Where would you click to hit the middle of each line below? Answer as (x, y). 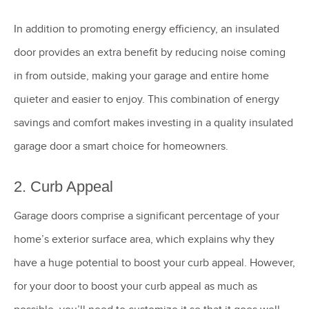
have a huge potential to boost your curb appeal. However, (154, 263)
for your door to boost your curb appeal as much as (136, 287)
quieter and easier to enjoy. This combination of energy (147, 99)
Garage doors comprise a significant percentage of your (147, 216)
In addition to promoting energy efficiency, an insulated (147, 29)
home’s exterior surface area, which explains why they (144, 240)
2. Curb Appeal (66, 187)
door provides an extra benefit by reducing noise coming (150, 52)
